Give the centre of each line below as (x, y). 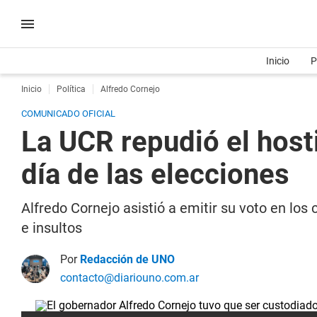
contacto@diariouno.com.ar (129, 278)
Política (71, 89)
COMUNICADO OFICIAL (68, 114)
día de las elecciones (155, 174)
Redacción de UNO (127, 259)
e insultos (52, 228)
